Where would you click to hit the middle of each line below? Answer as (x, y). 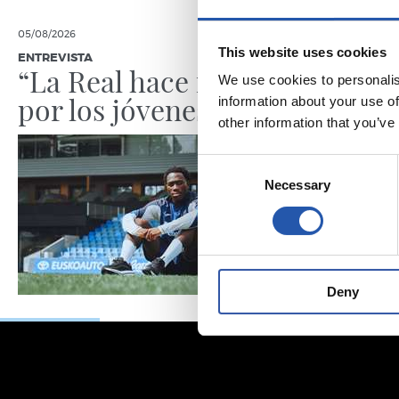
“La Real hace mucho (151, 81)
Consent (222, 164)
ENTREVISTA (55, 59)
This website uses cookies (302, 52)
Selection (224, 185)
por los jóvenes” (119, 110)
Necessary (297, 185)
